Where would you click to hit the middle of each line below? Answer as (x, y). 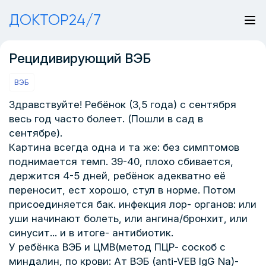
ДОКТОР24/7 (55, 20)
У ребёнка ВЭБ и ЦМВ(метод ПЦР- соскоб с (117, 247)
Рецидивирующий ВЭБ (80, 58)
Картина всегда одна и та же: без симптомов (124, 147)
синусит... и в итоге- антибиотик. (91, 233)
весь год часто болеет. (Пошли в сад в (106, 119)
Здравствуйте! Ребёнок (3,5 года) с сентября (123, 104)
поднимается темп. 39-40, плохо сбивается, (121, 161)
